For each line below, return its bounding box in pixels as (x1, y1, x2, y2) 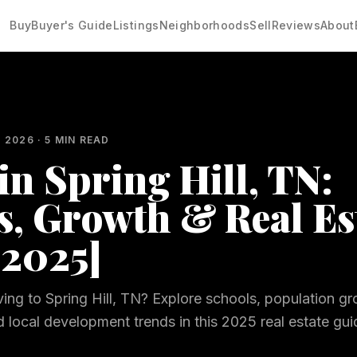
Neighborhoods (159, 18, 250, 32)
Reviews (271, 18, 321, 32)
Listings (112, 18, 159, 32)
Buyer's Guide (31, 18, 113, 32)
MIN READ (51, 134, 110, 146)
